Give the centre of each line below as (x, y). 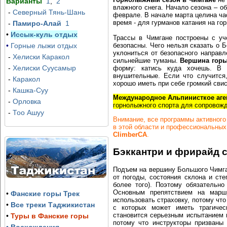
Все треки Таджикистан (52, 205)
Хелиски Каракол (41, 57)
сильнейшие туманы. (147, 61)
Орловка (27, 101)
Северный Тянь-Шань (49, 12)
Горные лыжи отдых (44, 46)
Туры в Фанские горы (49, 216)
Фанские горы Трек (45, 194)
